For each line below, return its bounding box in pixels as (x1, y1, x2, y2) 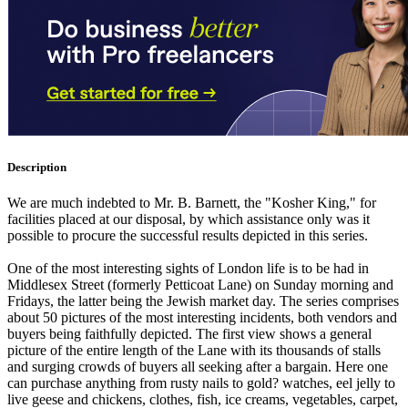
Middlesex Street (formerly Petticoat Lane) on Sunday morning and (7, 276, 393, 292)
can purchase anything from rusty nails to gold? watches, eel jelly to (7, 374, 395, 391)
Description (7, 159, 66, 174)
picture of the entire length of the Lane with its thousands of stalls (7, 342, 381, 358)
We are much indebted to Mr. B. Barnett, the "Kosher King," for (7, 194, 376, 210)
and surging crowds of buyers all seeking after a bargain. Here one (7, 358, 388, 374)
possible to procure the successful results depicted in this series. (7, 227, 368, 243)
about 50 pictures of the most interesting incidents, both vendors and (7, 309, 397, 325)
